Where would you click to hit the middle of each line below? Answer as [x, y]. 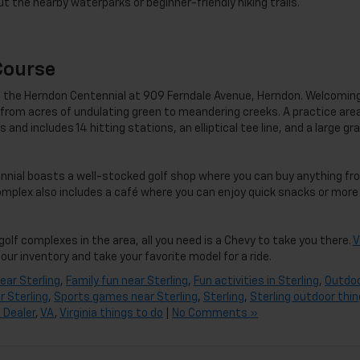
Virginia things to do [111, 313]
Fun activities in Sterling [256, 281]
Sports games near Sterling [126, 297]
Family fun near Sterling [127, 281]
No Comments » [215, 313]
